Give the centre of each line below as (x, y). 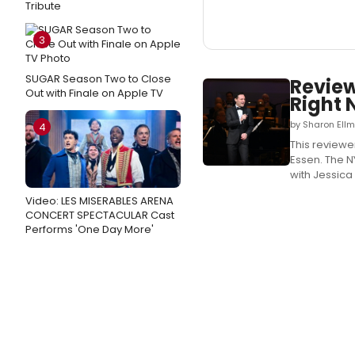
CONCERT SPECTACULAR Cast (100, 215)
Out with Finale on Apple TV (94, 93)
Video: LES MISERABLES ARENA (99, 201)
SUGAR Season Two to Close (98, 79)
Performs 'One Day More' (90, 229)
